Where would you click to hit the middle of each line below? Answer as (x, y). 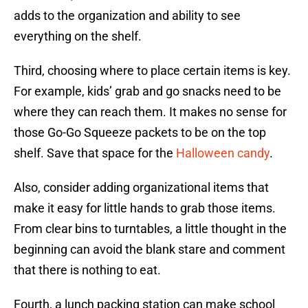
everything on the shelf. (78, 36)
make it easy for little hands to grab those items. (145, 208)
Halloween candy (223, 153)
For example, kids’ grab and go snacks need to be (147, 91)
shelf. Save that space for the (95, 153)
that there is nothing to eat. (87, 270)
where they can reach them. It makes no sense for (150, 112)
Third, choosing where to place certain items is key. (152, 71)
